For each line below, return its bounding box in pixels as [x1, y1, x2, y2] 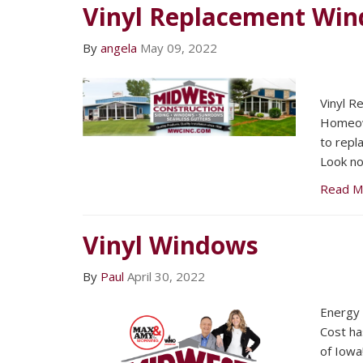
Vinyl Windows [83, 228, 258, 263]
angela [100, 40, 137, 57]
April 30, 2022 [127, 268, 205, 285]
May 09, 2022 [140, 40, 217, 57]
